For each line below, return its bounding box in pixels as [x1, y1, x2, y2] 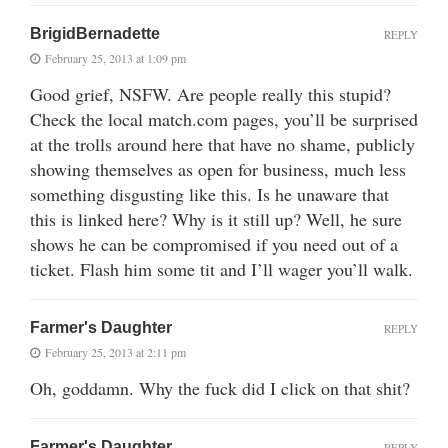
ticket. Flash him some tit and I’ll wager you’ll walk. [30, 256, 413, 281]
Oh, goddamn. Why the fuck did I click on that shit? [30, 375, 410, 400]
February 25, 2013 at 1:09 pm [45, 49, 186, 66]
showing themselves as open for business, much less [30, 156, 406, 181]
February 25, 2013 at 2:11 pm [45, 343, 186, 360]
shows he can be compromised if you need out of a [30, 231, 398, 256]
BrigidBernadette [30, 24, 160, 42]
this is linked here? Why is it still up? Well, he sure [30, 206, 402, 231]
